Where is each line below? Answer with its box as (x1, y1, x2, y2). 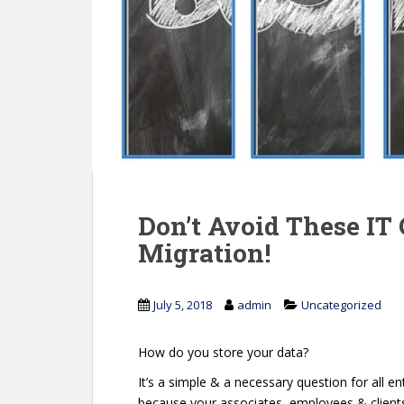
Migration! (138, 236, 271, 270)
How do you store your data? (138, 344, 308, 361)
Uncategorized (301, 297, 381, 313)
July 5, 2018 (153, 297, 212, 313)
